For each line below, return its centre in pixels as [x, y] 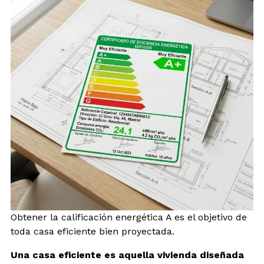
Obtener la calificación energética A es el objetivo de [129, 217]
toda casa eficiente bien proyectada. [93, 231]
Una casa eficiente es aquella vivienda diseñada [127, 255]
